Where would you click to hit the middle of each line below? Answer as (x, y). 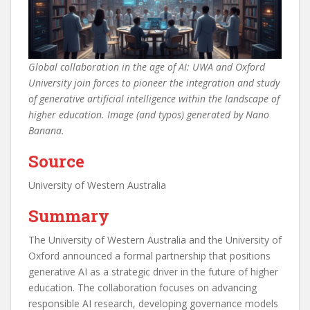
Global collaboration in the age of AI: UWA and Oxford (147, 67)
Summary (69, 216)
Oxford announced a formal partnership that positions (149, 256)
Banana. (46, 131)
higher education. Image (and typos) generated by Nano (149, 115)
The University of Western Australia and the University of (155, 240)
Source (56, 162)
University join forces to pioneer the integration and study (154, 83)
